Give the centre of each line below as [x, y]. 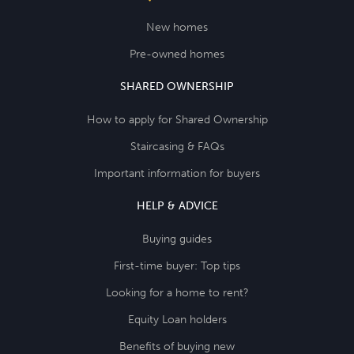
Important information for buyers [177, 173]
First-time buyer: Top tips [177, 265]
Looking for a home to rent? [177, 292]
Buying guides [177, 239]
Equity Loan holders [177, 319]
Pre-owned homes [177, 54]
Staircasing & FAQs [177, 146]
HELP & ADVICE [177, 205]
